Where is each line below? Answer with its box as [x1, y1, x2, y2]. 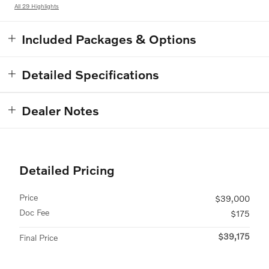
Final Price [19, 232, 58, 243]
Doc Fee [19, 207, 49, 217]
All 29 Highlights [14, 2, 59, 10]
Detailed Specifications [22, 66, 159, 82]
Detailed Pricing [19, 162, 115, 177]
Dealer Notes [22, 102, 99, 118]
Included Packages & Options [22, 31, 196, 46]
